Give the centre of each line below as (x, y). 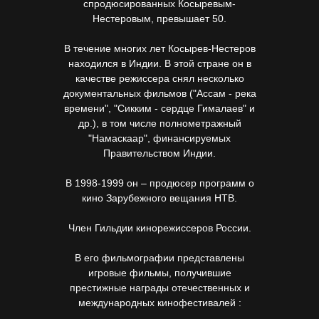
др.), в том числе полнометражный (159, 123)
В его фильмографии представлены (159, 258)
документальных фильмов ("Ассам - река (159, 93)
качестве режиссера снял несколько (159, 78)
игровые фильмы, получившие (159, 273)
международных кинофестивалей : (159, 303)
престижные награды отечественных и (159, 288)
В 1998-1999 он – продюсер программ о (159, 183)
